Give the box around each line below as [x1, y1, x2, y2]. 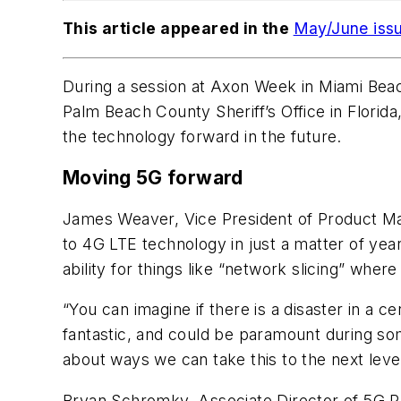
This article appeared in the [63, 19, 294, 38]
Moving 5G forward [63, 166, 243, 190]
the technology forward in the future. [63, 127, 342, 147]
